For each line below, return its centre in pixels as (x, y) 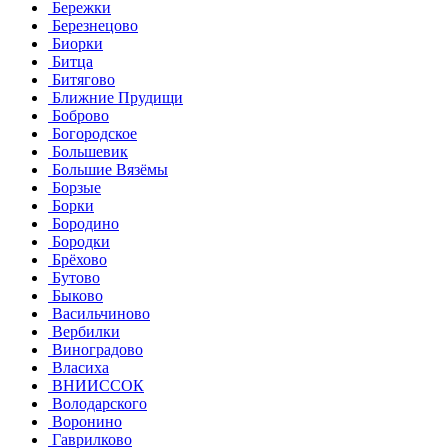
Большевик (88, 151)
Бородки (79, 241)
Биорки (75, 43)
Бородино (83, 223)
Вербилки (84, 331)
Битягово (81, 79)
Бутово (74, 277)
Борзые (74, 187)
